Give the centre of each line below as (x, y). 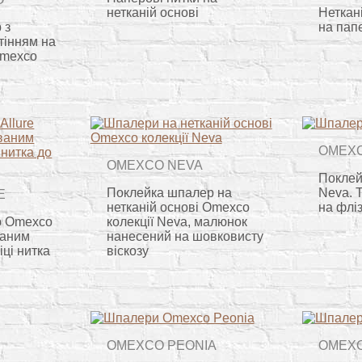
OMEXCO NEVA (154, 165)
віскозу (127, 250)
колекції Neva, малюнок (177, 221)
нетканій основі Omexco (178, 207)
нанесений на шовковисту (185, 236)
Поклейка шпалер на (169, 192)
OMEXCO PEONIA (161, 345)
